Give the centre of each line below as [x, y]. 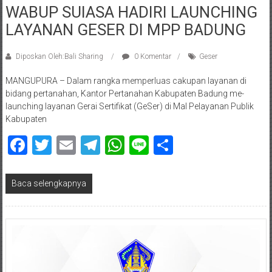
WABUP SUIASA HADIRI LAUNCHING [131, 12]
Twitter [81, 145]
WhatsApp [169, 145]
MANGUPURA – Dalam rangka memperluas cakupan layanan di [126, 81]
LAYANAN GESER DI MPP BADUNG [125, 30]
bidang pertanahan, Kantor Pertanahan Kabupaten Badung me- [124, 93]
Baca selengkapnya [49, 183]
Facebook [68, 145]
